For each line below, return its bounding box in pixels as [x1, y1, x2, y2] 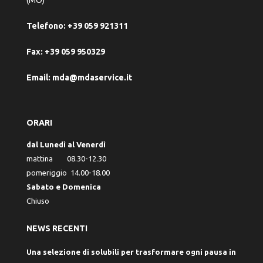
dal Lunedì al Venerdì [26, 140, 106, 149]
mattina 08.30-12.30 [26, 154, 106, 163]
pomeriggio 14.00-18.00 [26, 168, 110, 177]
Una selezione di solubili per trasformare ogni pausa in [26, 247, 236, 256]
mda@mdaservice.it [52, 72, 132, 82]
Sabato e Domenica [26, 182, 101, 191]
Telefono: [26, 21, 66, 31]
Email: [26, 72, 50, 82]
